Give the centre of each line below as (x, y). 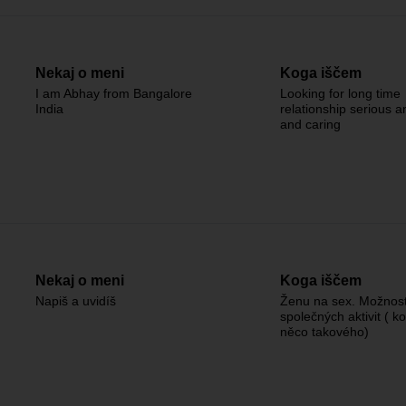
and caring (310, 124)
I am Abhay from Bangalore (114, 93)
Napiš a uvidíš (76, 301)
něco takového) (324, 332)
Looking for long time (340, 93)
